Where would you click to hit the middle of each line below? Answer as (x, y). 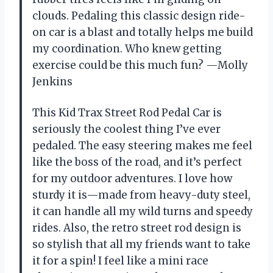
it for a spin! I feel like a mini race (120, 261)
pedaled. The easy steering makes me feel (142, 146)
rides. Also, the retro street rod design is (137, 228)
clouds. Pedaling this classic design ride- (139, 16)
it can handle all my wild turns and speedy (143, 212)
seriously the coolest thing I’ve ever (126, 129)
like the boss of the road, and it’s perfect (137, 162)
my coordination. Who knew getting (127, 49)
